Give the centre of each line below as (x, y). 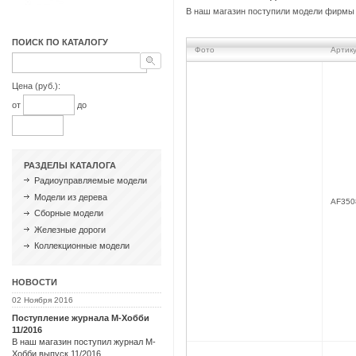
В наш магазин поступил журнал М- (84, 341)
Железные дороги (70, 229)
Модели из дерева (71, 197)
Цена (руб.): (36, 85)
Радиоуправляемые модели (91, 181)
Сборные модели (69, 213)
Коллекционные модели (82, 246)
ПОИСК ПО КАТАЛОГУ (60, 42)
